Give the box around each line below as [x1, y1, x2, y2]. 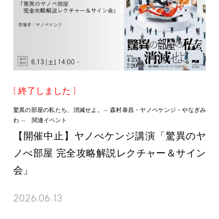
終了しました [18, 87, 71, 97]
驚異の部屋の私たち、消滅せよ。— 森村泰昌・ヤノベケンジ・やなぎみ [13, 107, 206, 114]
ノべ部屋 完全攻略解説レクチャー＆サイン [13, 148, 206, 160]
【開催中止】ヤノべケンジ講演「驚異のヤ [13, 131, 206, 143]
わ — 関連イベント [13, 117, 67, 125]
